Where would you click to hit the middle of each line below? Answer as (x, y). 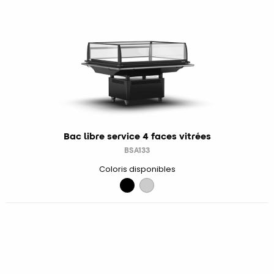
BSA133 (137, 150)
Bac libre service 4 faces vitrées (137, 136)
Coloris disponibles (137, 169)
